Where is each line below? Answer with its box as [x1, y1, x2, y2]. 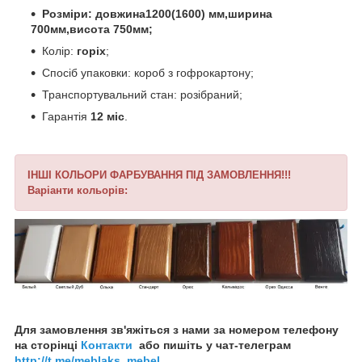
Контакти [81, 338, 133, 351]
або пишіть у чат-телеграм [133, 338, 291, 351]
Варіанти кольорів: [27, 184, 128, 197]
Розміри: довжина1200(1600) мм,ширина [42, 7, 272, 21]
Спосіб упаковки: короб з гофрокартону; [42, 66, 254, 80]
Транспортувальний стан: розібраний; [42, 88, 242, 102]
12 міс [90, 110, 124, 124]
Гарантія [42, 110, 90, 124]
